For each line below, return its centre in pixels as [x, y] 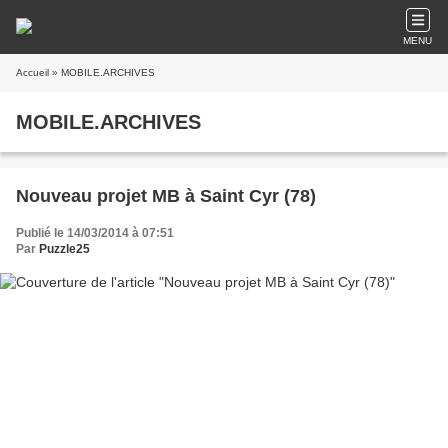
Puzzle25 [64, 249]
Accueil [32, 72]
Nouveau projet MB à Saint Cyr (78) [166, 196]
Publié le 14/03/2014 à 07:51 [95, 233]
